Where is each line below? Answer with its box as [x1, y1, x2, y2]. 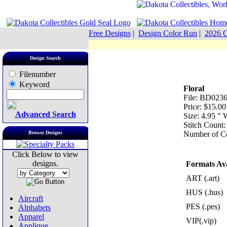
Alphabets [18, 203, 51, 212]
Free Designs [89, 29, 131, 37]
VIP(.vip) [185, 216, 216, 225]
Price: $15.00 [183, 102, 226, 111]
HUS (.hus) [185, 188, 223, 197]
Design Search [30, 55, 61, 61]
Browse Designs [28, 130, 62, 135]
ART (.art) [185, 174, 219, 182]
